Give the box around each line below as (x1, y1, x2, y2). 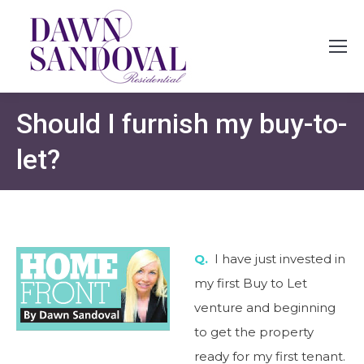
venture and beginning (194, 300, 336, 315)
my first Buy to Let (194, 275, 307, 291)
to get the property (194, 324, 314, 340)
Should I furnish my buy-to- (16, 107, 347, 140)
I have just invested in (208, 251, 345, 266)
